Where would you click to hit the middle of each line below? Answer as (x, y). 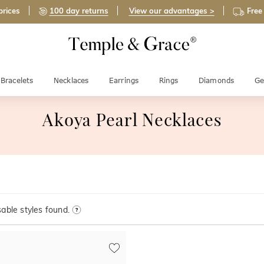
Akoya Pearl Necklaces (132, 121)
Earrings (124, 80)
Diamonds (216, 80)
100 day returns (79, 11)
